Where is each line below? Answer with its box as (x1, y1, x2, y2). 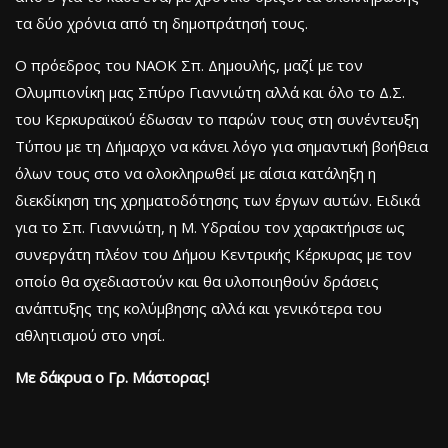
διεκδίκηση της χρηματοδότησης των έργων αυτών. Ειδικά (15, 189, 420, 210)
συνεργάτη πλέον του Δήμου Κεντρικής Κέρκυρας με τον (15, 243, 412, 264)
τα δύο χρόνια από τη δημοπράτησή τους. (15, 12, 308, 33)
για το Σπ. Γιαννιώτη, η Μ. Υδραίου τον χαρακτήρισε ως (15, 216, 405, 237)
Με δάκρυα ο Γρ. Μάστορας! (15, 366, 209, 387)
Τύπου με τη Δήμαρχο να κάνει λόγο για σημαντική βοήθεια (15, 135, 428, 156)
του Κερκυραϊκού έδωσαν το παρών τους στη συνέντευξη (15, 108, 419, 129)
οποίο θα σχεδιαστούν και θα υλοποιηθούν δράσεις (15, 270, 379, 291)
